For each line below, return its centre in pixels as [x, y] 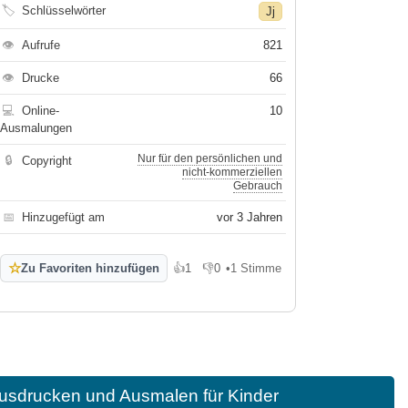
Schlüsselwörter [64, 10]
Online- [41, 111]
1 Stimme [256, 268]
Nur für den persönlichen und [210, 158]
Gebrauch [258, 186]
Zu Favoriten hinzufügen [91, 268]
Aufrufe [41, 45]
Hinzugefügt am [64, 217]
